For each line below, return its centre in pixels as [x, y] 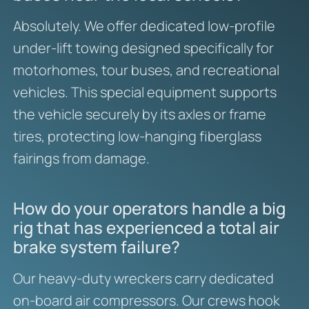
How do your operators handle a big [149, 208]
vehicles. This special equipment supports [144, 92]
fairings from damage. [81, 158]
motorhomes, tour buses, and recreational [146, 70]
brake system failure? [96, 247]
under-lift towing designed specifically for [143, 48]
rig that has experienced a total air [146, 228]
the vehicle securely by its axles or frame [139, 114]
